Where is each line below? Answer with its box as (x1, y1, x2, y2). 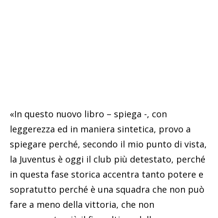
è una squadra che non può (88, 183, 204, 195)
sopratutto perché (10, 183, 88, 195)
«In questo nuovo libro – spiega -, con (10, 108, 167, 120)
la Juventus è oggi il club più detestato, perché (10, 153, 205, 165)
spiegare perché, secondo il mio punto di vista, (10, 138, 207, 150)
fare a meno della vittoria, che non (10, 198, 154, 210)
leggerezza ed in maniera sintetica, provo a (10, 123, 191, 135)
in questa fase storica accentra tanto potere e (10, 168, 203, 180)
